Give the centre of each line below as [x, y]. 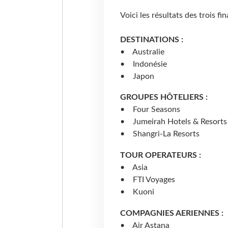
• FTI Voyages [147, 180]
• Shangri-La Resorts [160, 134]
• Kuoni [137, 192]
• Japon [137, 76]
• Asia [134, 168]
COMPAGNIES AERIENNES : [172, 213]
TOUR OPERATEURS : [160, 155]
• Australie [142, 52]
